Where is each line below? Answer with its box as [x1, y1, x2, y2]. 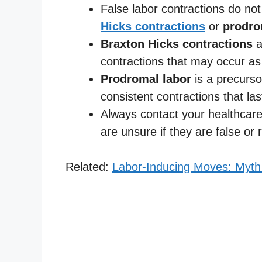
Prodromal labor [101, 72, 191, 85]
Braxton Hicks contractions [101, 37, 253, 50]
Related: [65, 160, 112, 173]
